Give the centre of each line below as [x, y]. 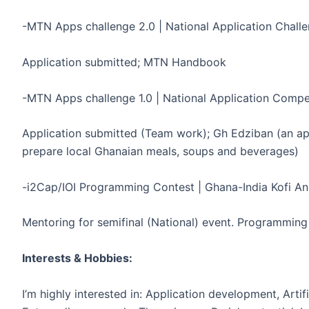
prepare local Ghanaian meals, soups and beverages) [160, 151]
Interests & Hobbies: [77, 258]
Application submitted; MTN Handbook [124, 62]
